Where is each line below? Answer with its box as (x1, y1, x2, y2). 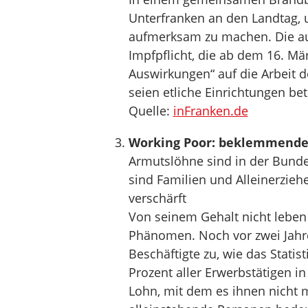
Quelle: (128, 102, 173, 119)
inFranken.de (173, 102, 248, 119)
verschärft (128, 190, 186, 206)
